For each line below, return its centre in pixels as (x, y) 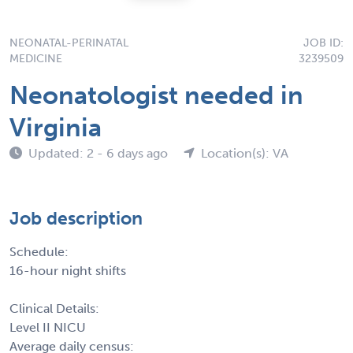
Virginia (56, 127)
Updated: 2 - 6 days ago (100, 153)
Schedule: (39, 251)
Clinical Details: (54, 308)
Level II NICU (48, 327)
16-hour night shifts (68, 270)
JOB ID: (323, 43)
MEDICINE (36, 58)
